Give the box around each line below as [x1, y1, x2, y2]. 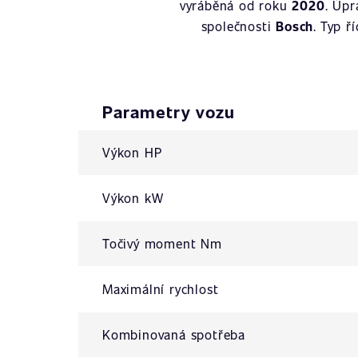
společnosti [201, 18, 276, 34]
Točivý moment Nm [102, 235, 222, 252]
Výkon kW [102, 189, 164, 206]
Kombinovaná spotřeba [102, 326, 245, 343]
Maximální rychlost [102, 280, 219, 297]
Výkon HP [102, 144, 162, 161]
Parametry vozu [102, 100, 235, 123]
